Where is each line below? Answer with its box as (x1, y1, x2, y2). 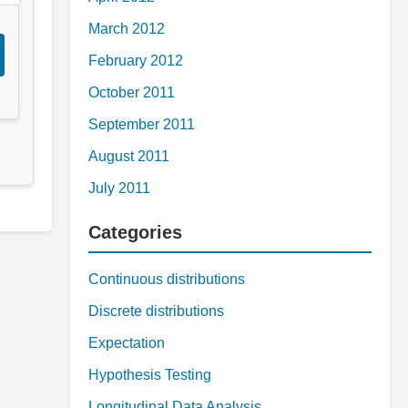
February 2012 (88, 53, 183, 68)
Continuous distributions (88, 271, 245, 287)
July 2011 (88, 180, 150, 196)
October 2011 (88, 85, 175, 100)
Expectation (88, 335, 165, 351)
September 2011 (88, 117, 195, 132)
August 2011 (88, 148, 169, 164)
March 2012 (88, 21, 165, 36)
